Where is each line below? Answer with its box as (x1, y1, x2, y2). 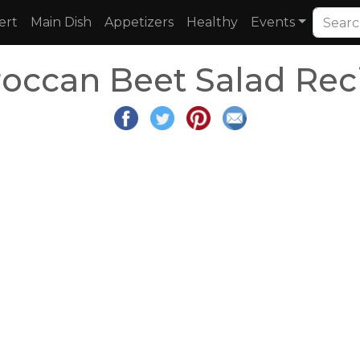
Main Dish (31, 14, 92, 30)
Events (251, 14, 295, 30)
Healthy (186, 14, 238, 30)
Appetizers (104, 14, 174, 30)
